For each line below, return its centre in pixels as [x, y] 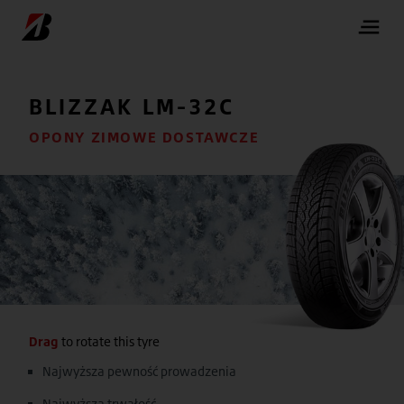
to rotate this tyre [110, 341]
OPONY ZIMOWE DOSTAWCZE [144, 137]
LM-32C [188, 106]
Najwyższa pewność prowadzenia [139, 371]
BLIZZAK [86, 106]
